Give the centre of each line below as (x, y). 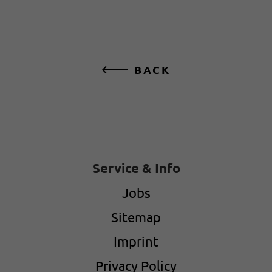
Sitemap (136, 216)
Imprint (136, 241)
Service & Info (136, 168)
